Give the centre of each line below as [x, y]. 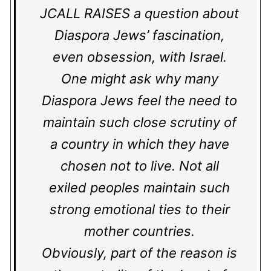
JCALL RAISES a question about [139, 13]
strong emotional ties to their [139, 209]
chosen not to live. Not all [139, 166]
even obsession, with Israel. [139, 57]
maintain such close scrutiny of [139, 122]
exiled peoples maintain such [139, 188]
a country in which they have [139, 144]
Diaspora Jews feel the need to [139, 100]
